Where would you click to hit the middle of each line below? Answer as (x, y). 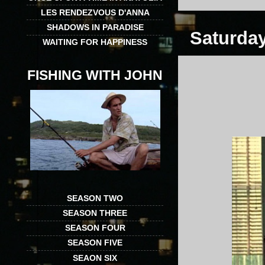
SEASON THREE (95, 213)
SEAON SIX (95, 258)
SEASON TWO (95, 198)
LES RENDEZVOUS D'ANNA (95, 12)
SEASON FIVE (95, 243)
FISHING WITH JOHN (95, 75)
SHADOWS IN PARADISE (95, 27)
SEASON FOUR (95, 228)
